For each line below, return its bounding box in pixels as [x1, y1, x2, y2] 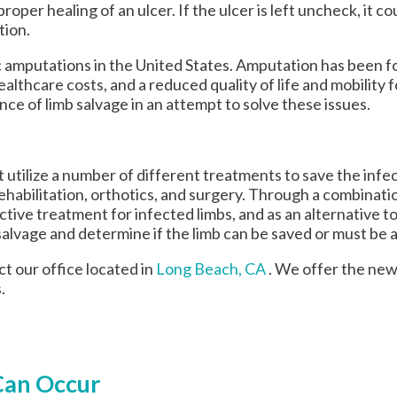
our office [15, 259, 83, 279]
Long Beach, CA [156, 259, 266, 279]
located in [83, 259, 156, 279]
